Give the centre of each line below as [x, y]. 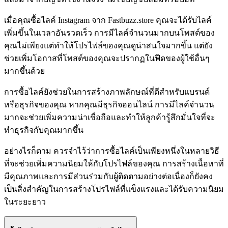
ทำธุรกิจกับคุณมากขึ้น [44, 130]
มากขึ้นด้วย [24, 71]
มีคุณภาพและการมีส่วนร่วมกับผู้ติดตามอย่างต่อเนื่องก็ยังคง [108, 176]
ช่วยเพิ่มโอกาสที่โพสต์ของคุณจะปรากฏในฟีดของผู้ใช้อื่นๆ [107, 58]
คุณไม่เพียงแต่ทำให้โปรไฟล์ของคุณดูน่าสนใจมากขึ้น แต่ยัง [108, 45]
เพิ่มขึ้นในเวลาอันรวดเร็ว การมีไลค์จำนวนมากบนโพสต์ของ [109, 33]
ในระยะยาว [25, 202]
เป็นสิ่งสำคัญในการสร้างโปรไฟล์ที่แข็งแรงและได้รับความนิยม [114, 189]
